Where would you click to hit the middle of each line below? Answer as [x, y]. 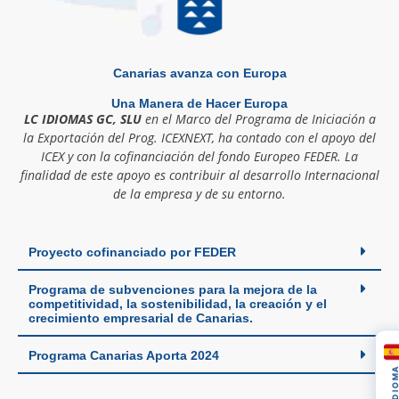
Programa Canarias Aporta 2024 [124, 356]
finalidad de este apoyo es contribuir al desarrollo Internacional [199, 175]
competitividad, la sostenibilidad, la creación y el [178, 304]
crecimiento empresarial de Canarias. [141, 318]
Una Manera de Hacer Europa [199, 103]
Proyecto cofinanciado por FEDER [132, 252]
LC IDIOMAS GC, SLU [82, 118]
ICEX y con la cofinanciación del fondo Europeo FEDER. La [199, 156]
